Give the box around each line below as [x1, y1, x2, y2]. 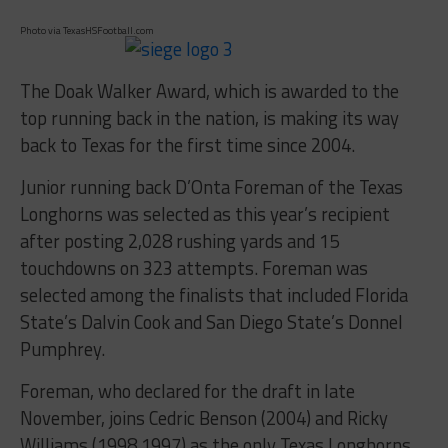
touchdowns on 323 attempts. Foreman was [19, 254, 368, 283]
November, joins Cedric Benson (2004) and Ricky [19, 404, 388, 433]
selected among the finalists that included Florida [19, 281, 408, 310]
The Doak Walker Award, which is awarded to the [19, 77, 399, 106]
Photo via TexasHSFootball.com [19, 23, 154, 39]
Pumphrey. [19, 335, 105, 364]
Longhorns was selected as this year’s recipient [19, 200, 390, 229]
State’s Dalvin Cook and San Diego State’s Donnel [19, 308, 403, 337]
